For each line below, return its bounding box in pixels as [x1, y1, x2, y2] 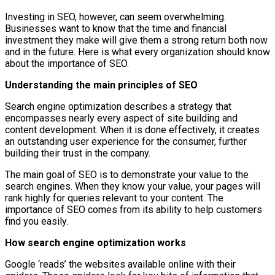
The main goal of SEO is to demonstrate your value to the [5, 168, 249, 180]
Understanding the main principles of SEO [5, 79, 198, 91]
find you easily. [5, 215, 68, 227]
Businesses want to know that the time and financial [5, 22, 227, 34]
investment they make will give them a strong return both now [5, 34, 268, 46]
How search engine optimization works [5, 236, 186, 249]
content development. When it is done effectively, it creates [5, 123, 260, 136]
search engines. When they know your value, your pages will [5, 180, 260, 192]
